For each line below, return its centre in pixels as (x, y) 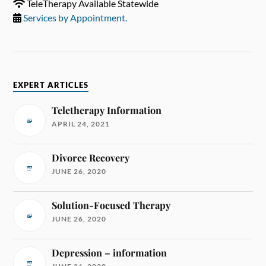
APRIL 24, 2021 (81, 124)
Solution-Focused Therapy (111, 205)
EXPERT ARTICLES (51, 85)
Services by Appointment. (75, 18)
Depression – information (110, 253)
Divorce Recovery (91, 158)
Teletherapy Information (107, 110)
